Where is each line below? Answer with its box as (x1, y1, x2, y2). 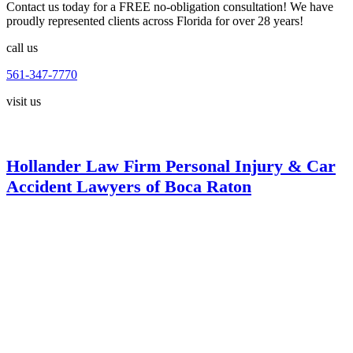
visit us (6, 95, 41, 109)
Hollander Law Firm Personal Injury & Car (6, 156, 336, 176)
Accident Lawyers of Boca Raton (6, 176, 251, 197)
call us (6, 41, 38, 55)
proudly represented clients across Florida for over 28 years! (6, 14, 303, 28)
